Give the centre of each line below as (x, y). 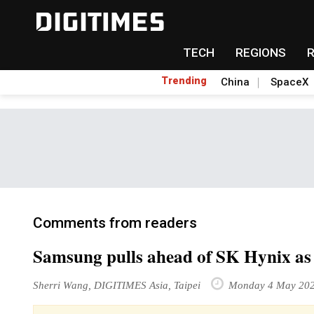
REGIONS (260, 53)
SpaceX (289, 82)
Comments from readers (115, 223)
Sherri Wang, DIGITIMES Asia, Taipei (117, 285)
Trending (184, 81)
